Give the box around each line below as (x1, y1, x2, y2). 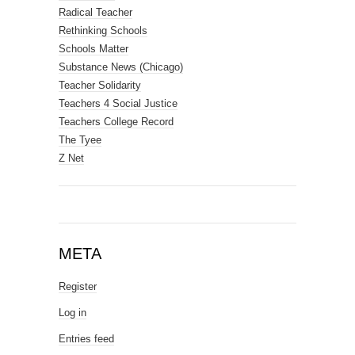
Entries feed (59, 333, 114, 345)
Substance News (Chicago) (59, 61, 183, 73)
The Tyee (59, 134, 101, 146)
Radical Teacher (59, 6, 132, 18)
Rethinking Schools (59, 25, 147, 36)
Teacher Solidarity (59, 79, 141, 91)
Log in (59, 307, 86, 319)
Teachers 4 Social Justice (59, 97, 177, 109)
